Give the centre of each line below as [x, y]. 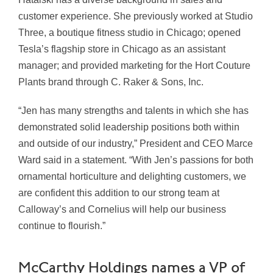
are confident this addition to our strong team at [119, 193]
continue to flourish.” [62, 226]
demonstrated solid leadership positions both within [129, 127]
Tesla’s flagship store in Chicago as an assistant [122, 49]
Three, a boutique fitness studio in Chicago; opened [129, 33]
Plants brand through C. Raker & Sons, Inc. [111, 82]
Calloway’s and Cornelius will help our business [122, 210]
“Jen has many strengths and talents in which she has [133, 111]
